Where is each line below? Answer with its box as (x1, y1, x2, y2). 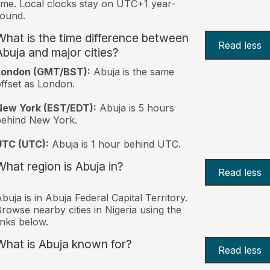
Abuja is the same (90, 65, 174, 78)
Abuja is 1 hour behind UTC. (48, 137, 181, 150)
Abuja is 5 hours (96, 101, 174, 114)
